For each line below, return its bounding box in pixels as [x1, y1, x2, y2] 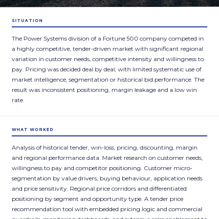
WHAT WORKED [12, 127, 54, 132]
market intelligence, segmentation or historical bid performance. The [12, 76, 204, 83]
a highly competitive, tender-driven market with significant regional [12, 45, 203, 52]
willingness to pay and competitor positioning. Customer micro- [12, 164, 193, 172]
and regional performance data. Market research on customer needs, [12, 154, 203, 161]
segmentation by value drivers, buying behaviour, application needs [12, 175, 202, 182]
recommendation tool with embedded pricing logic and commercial [12, 205, 202, 213]
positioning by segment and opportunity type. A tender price [12, 195, 183, 202]
